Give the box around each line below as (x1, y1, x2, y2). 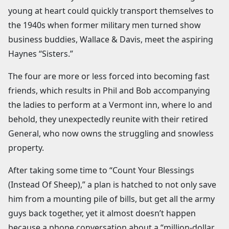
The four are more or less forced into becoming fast (8, 70, 210, 82)
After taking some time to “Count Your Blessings (8, 164, 194, 176)
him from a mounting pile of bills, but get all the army (8, 193, 215, 204)
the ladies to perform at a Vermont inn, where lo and (8, 99, 212, 110)
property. (8, 142, 44, 153)
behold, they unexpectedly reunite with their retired (8, 113, 208, 125)
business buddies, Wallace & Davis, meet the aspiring (8, 33, 213, 45)
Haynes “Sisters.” (8, 48, 73, 59)
